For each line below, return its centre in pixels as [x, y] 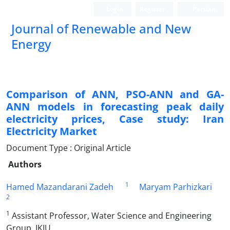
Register [152, 9]
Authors [25, 164]
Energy [31, 44]
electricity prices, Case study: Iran [115, 119]
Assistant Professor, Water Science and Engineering [111, 216]
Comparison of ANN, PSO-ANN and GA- [115, 94]
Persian [203, 9]
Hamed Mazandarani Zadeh [60, 187]
